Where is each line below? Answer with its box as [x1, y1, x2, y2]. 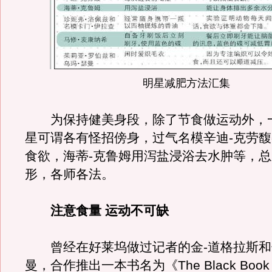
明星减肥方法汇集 [143, 76, 230, 89]
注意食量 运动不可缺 [50, 203, 169, 218]
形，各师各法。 [25, 167, 114, 182]
